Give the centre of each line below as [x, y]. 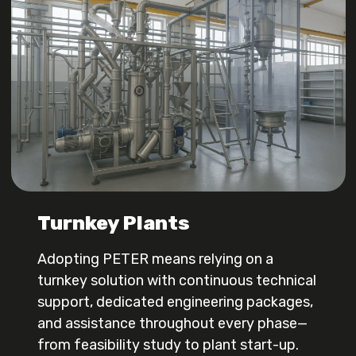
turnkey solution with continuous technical [177, 281]
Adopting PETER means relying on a [156, 259]
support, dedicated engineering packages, [176, 302]
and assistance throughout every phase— [173, 324]
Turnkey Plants [114, 223]
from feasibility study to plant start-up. [168, 345]
